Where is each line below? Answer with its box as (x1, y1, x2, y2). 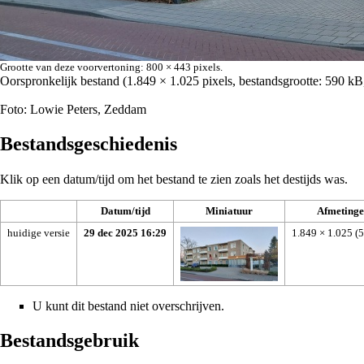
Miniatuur (206, 204, 253, 217)
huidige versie (7, 226, 70, 239)
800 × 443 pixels (146, 60, 220, 73)
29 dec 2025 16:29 (84, 226, 167, 239)
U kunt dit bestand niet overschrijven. (32, 298, 224, 313)
